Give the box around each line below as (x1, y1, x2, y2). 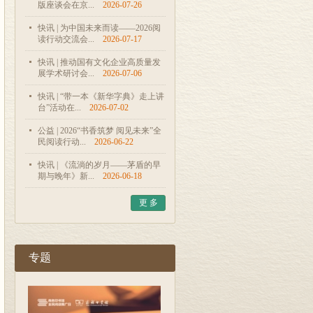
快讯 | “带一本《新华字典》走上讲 (38, 92, 164, 101)
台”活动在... (38, 103, 81, 112)
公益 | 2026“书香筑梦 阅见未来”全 (38, 126, 161, 136)
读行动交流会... (38, 34, 94, 44)
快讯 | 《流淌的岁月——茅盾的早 (38, 160, 161, 170)
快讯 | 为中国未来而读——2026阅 (38, 23, 161, 33)
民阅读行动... (38, 137, 86, 147)
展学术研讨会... (38, 68, 94, 78)
